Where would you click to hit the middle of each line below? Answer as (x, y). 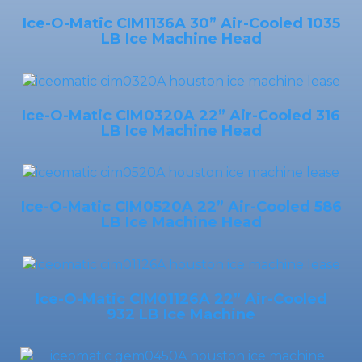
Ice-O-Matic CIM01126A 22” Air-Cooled (181, 299)
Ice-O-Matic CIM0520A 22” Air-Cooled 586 (181, 207)
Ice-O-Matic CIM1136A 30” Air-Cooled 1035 (181, 23)
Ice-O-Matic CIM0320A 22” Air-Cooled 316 (181, 115)
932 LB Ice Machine (181, 315)
